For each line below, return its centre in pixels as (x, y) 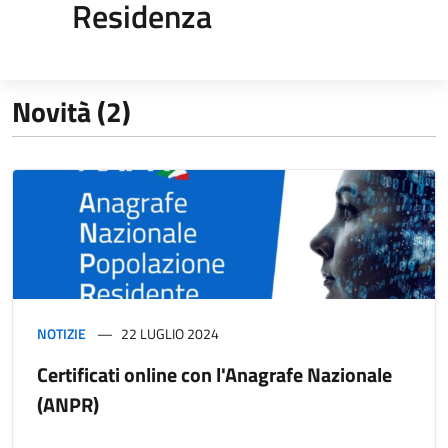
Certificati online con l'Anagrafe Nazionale (214, 374)
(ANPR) (68, 404)
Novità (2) (71, 111)
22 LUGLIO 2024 (170, 333)
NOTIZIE (61, 333)
